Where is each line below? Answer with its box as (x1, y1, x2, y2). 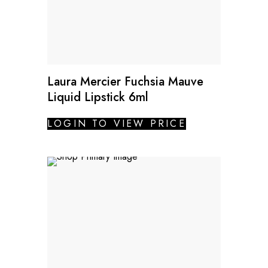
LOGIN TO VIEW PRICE (47, 116, 186, 130)
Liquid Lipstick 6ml (47, 88, 148, 106)
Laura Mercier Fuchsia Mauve (47, 72, 203, 90)
